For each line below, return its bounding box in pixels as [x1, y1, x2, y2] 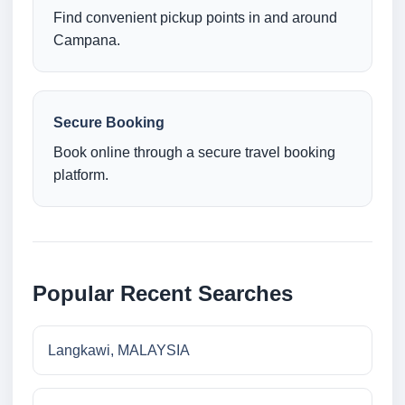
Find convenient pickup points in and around [53, 10, 337, 26]
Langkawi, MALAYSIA [48, 343, 190, 359]
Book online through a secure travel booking [53, 145, 335, 161]
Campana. [53, 33, 120, 49]
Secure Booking [53, 115, 165, 131]
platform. [53, 167, 108, 184]
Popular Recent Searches [33, 281, 293, 306]
